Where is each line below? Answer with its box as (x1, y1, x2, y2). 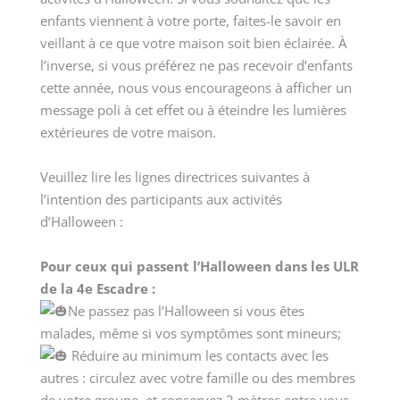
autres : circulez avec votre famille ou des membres (39, 369, 355, 387)
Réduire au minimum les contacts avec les (67, 346, 329, 365)
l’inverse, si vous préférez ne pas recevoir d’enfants (39, 56, 353, 75)
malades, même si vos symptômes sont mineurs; (39, 324, 341, 343)
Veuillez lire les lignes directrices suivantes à (39, 168, 310, 187)
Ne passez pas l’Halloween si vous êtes (67, 302, 304, 321)
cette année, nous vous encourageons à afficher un (39, 79, 352, 97)
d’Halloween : (39, 212, 123, 231)
